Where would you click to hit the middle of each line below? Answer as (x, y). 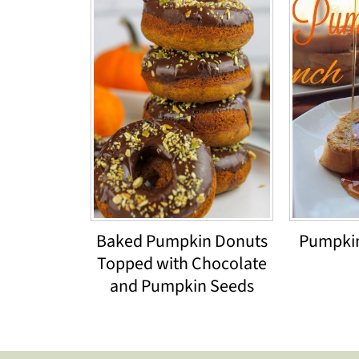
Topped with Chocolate (182, 263)
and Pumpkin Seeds (182, 286)
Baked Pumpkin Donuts (182, 241)
